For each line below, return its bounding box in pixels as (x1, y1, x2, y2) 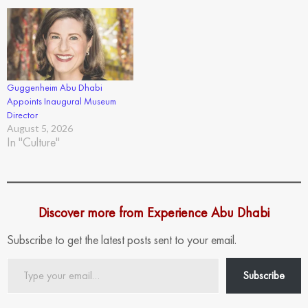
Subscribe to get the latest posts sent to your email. (7, 231, 236, 247)
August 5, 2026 (7, 122, 73, 134)
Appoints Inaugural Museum (7, 94, 116, 107)
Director (7, 108, 38, 121)
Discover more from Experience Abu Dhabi (38, 203, 269, 221)
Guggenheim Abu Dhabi (7, 80, 102, 93)
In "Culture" (7, 133, 60, 150)
